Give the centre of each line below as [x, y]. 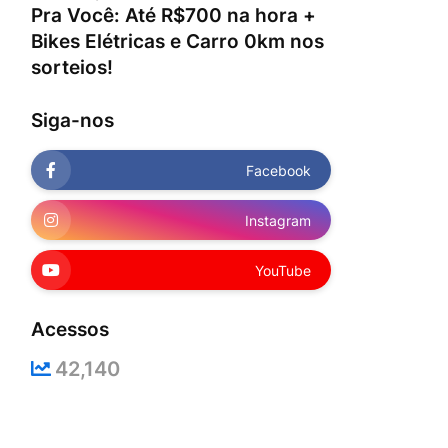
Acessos [70, 329]
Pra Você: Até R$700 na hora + [173, 15]
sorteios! [72, 67]
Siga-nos [72, 120]
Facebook [278, 170]
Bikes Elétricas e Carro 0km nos [177, 41]
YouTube [283, 270]
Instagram [278, 220]
